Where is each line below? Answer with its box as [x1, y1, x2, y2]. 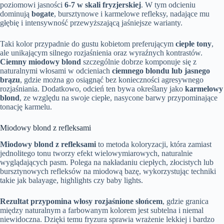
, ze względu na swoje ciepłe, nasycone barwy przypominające [19, 93, 217, 102]
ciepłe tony [175, 39, 211, 48]
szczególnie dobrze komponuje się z [81, 57, 196, 66]
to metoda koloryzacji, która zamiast [96, 140, 211, 149]
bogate [31, 9, 54, 18]
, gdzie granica [162, 197, 208, 206]
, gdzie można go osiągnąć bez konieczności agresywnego [20, 75, 203, 84]
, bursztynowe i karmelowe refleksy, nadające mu [54, 9, 209, 18]
